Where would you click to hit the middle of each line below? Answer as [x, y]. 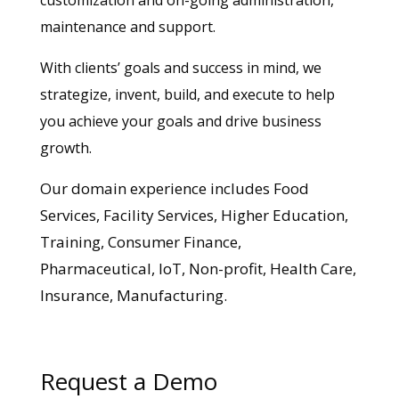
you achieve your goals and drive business [180, 121]
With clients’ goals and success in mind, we [180, 67]
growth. [65, 147]
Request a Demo [128, 381]
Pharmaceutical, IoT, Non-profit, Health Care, [198, 268]
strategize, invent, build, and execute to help [187, 94]
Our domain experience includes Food [174, 188]
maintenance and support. [127, 26]
